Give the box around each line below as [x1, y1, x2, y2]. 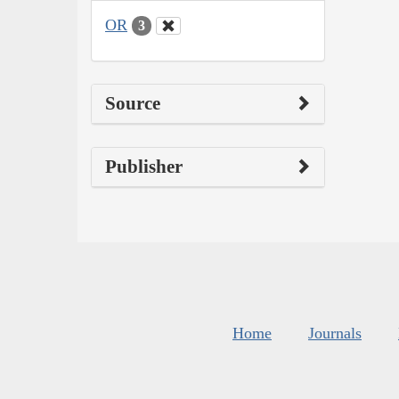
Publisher [105, 156, 183, 178]
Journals [308, 324, 362, 343]
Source [105, 93, 160, 115]
